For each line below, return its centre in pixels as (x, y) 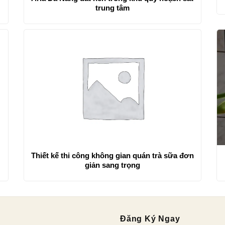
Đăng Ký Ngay (150, 219)
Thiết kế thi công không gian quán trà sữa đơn (112, 156)
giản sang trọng (112, 165)
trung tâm (112, 8)
